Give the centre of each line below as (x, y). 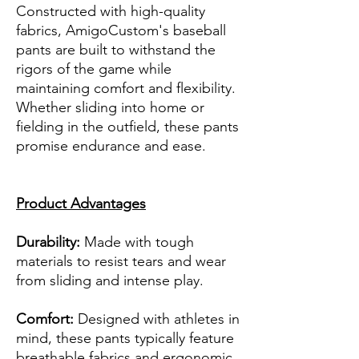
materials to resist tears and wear (121, 262)
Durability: (48, 242)
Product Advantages (81, 204)
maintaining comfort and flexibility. (126, 89)
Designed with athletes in (157, 319)
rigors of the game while (94, 69)
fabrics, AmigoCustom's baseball (121, 31)
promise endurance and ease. (111, 146)
